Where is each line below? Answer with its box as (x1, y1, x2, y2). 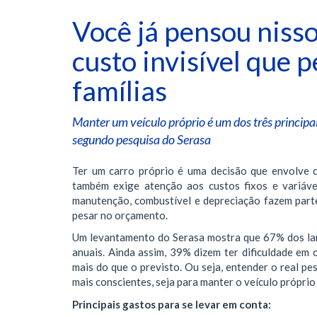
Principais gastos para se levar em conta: (72, 297, 271, 311)
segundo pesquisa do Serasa (72, 131, 211, 147)
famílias (72, 74, 167, 107)
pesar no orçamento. (72, 208, 168, 221)
